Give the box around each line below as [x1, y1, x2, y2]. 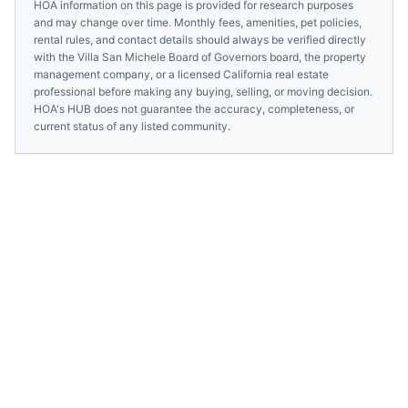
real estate [272, 67, 329, 81]
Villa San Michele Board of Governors [77, 50, 267, 64]
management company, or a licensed [34, 67, 223, 81]
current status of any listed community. [34, 119, 230, 133]
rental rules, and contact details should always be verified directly [34, 33, 366, 46]
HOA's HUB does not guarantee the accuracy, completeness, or [34, 102, 354, 116]
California [223, 67, 272, 81]
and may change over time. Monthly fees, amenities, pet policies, [34, 15, 362, 29]
